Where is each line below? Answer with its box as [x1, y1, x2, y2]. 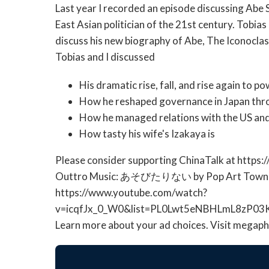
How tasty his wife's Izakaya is [79, 127, 215, 140]
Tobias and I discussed [55, 50, 155, 63]
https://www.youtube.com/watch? [55, 186, 207, 199]
